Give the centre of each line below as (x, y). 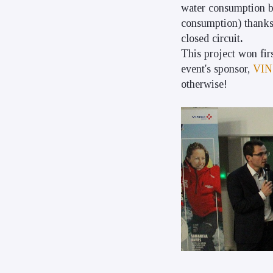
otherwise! (204, 84)
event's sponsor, (217, 69)
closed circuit (211, 39)
